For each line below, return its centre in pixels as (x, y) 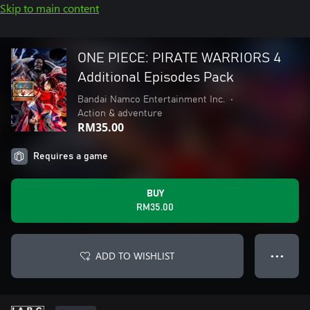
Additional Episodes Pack (156, 77)
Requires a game (71, 156)
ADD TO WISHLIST (135, 256)
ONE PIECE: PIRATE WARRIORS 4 (179, 58)
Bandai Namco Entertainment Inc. (151, 100)
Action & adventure (120, 113)
